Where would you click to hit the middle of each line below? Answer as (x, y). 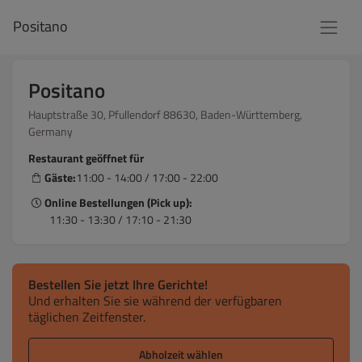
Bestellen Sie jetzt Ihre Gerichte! (118, 284)
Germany (51, 131)
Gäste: (60, 177)
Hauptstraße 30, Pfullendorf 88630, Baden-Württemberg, (165, 114)
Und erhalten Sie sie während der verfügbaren (155, 301)
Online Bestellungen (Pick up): (118, 202)
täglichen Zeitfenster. (87, 317)
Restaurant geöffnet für (86, 158)
